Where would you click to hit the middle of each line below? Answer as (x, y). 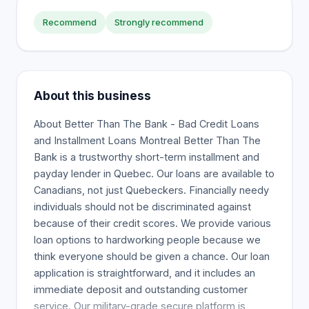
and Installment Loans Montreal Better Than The (147, 140)
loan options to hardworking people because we (147, 240)
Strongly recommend (159, 22)
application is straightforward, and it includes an (144, 273)
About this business (92, 96)
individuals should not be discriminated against (142, 207)
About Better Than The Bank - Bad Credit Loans (147, 124)
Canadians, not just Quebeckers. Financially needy (151, 190)
